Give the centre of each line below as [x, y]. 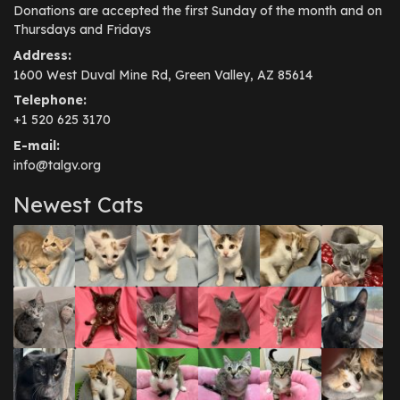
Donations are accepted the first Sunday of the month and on [198, 11]
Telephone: [50, 100]
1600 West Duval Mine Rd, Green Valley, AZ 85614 [163, 75]
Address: [42, 55]
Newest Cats [79, 204]
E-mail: [37, 145]
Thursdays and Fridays [82, 30]
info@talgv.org [57, 165]
